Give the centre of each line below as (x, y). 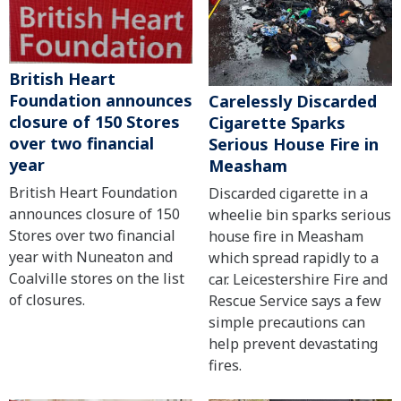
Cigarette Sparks (277, 122)
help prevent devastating (293, 343)
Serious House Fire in (293, 144)
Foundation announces (101, 100)
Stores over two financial (92, 235)
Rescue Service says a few (294, 300)
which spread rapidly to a (293, 257)
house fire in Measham (286, 236)
